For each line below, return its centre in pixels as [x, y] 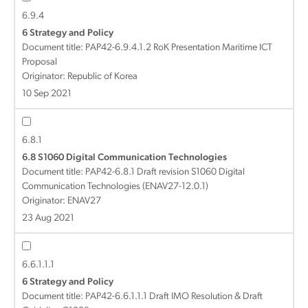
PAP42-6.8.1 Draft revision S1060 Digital [165, 172]
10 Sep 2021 [47, 94]
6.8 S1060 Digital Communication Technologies [124, 158]
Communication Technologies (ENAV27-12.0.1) [115, 187]
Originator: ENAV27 [62, 201]
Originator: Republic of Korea [80, 77]
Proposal [40, 62]
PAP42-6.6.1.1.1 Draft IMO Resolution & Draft [174, 297]
